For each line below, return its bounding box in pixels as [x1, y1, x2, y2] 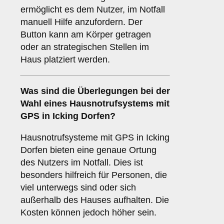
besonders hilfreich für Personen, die [20, 170, 167, 180]
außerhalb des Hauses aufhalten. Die [20, 195, 169, 205]
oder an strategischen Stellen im [20, 42, 149, 52]
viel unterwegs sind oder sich [20, 182, 136, 193]
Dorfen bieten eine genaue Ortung [20, 145, 156, 155]
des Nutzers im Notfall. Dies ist [20, 157, 143, 168]
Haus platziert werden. [20, 54, 110, 65]
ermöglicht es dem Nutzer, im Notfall [20, 4, 165, 15]
